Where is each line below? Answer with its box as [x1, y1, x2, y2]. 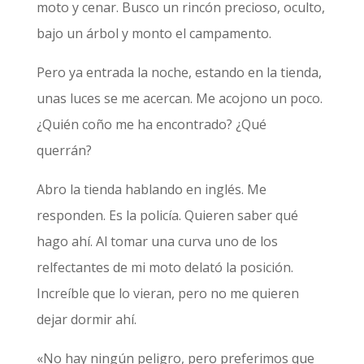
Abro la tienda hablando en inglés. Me [36, 180, 266, 198]
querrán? [36, 141, 95, 159]
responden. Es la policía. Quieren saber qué [36, 206, 298, 224]
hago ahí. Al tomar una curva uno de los [36, 232, 278, 250]
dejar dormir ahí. [36, 310, 140, 328]
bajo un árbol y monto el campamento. [36, 24, 275, 42]
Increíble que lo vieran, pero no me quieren [36, 284, 299, 302]
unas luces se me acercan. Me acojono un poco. [36, 89, 323, 107]
